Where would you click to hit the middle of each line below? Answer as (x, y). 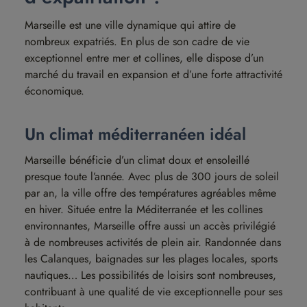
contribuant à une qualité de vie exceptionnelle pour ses (153, 292)
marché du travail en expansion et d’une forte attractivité (153, 74)
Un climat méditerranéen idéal (135, 134)
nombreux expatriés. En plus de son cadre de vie (137, 41)
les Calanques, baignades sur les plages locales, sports (151, 259)
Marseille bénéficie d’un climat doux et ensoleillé (137, 160)
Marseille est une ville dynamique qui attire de (130, 25)
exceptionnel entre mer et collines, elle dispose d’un (144, 58)
